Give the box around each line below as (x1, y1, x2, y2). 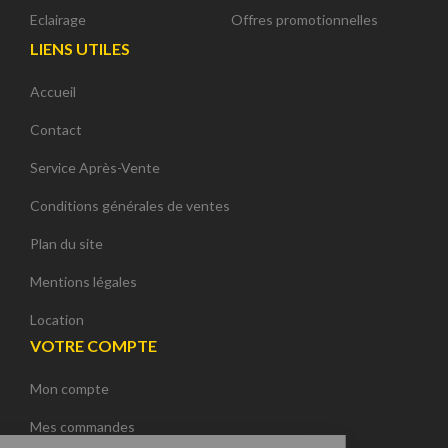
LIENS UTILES (30, 38, 130, 58)
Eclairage (30, 10, 86, 28)
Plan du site (30, 234, 103, 252)
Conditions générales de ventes (30, 196, 230, 214)
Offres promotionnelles (231, 10, 378, 28)
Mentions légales (30, 272, 137, 290)
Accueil (30, 82, 76, 100)
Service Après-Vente (30, 158, 160, 176)
